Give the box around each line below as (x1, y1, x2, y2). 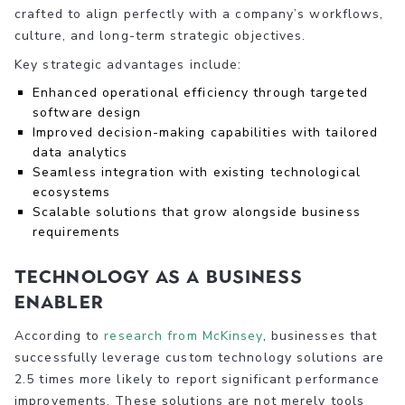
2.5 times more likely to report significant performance (14, 370, 381, 388)
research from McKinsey (104, 326, 263, 344)
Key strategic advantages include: (14, 55, 242, 73)
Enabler (14, 290, 104, 313)
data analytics (33, 143, 128, 161)
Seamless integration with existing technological (33, 163, 361, 181)
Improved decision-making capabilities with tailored (33, 123, 379, 141)
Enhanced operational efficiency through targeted (33, 83, 368, 101)
